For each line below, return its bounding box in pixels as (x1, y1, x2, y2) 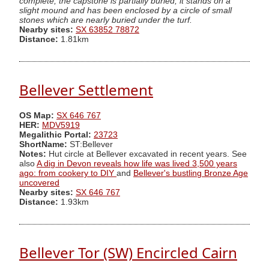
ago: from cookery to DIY (19, 168, 116, 178)
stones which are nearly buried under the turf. (19, 15, 192, 25)
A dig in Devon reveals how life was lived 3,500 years (37, 159, 237, 168)
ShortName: (19, 139, 67, 149)
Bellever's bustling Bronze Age (133, 168, 248, 178)
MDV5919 (42, 120, 80, 130)
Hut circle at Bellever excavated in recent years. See (46, 149, 247, 159)
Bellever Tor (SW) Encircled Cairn (19, 243, 237, 263)
